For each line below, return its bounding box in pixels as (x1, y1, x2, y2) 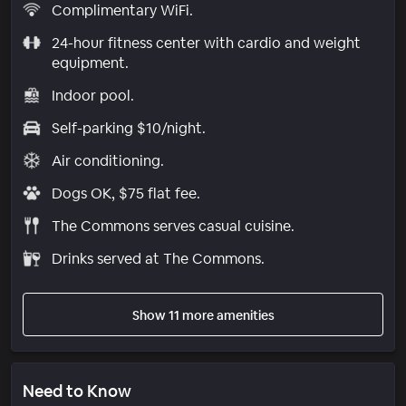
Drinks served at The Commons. (51, 248, 265, 268)
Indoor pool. (51, 85, 134, 105)
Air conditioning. (51, 150, 164, 170)
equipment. (51, 53, 129, 72)
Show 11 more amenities (131, 306, 275, 324)
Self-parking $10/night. (51, 118, 206, 138)
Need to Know (23, 380, 131, 401)
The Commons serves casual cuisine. (51, 216, 295, 236)
